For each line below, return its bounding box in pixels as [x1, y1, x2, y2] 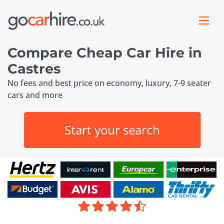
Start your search [64, 121, 160, 138]
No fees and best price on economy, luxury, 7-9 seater [7, 77, 211, 88]
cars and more [7, 89, 62, 100]
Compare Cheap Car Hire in [7, 44, 202, 61]
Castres [7, 60, 60, 77]
